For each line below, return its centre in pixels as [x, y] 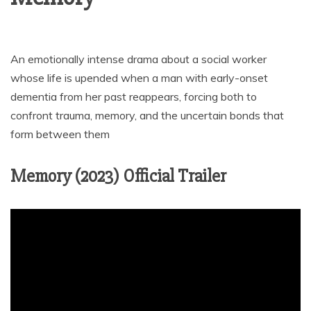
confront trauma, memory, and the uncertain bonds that [147, 115]
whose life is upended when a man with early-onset [139, 77]
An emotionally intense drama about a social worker [138, 59]
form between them [60, 134]
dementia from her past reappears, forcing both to [134, 96]
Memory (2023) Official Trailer [118, 176]
